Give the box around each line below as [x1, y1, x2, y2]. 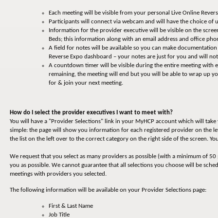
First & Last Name [49, 203, 93, 210]
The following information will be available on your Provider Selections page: [10, 187, 206, 194]
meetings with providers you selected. [10, 171, 107, 178]
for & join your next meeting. [49, 80, 123, 87]
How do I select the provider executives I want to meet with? [10, 109, 173, 116]
